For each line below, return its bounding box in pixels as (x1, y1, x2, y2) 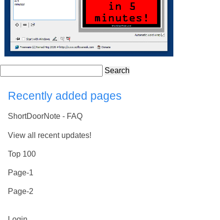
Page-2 (8, 187, 33, 196)
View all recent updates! (8, 131, 91, 139)
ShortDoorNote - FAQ (8, 112, 82, 121)
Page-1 (8, 168, 33, 177)
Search (105, 66, 130, 75)
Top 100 (8, 149, 36, 158)
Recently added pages (8, 89, 122, 102)
